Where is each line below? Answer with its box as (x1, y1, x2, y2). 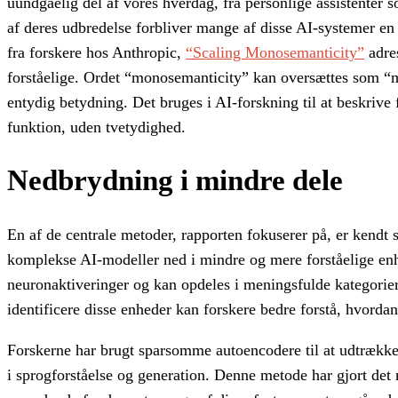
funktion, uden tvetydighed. (7, 117, 186, 136)
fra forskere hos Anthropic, (7, 43, 186, 61)
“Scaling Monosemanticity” (186, 43, 364, 61)
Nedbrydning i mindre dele (7, 164, 343, 197)
